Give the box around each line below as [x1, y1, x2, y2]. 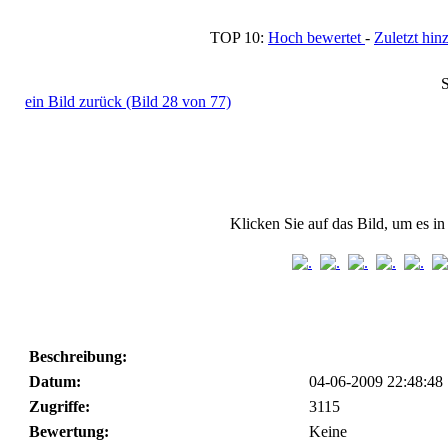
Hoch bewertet [268, 28, 365, 46]
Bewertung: [29, 422, 109, 440]
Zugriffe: [29, 397, 90, 415]
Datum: [29, 372, 81, 390]
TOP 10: [210, 28, 268, 46]
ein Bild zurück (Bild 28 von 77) [25, 92, 231, 110]
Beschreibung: [29, 347, 127, 365]
